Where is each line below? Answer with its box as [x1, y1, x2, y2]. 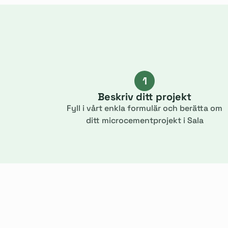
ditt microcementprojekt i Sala [85, 115, 204, 126]
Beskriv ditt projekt [98, 90, 191, 103]
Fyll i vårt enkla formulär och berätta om [67, 103, 222, 113]
